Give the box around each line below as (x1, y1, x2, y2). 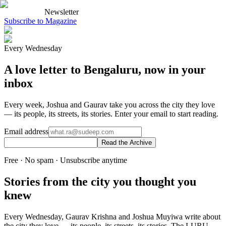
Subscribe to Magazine (4, 17, 77, 25)
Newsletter (44, 8, 79, 16)
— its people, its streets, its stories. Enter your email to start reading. (4, 109, 218, 118)
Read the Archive (101, 138, 152, 146)
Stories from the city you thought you (4, 175, 196, 188)
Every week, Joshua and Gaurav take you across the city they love (4, 100, 215, 109)
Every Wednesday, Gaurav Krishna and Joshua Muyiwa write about (4, 212, 220, 221)
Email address (4, 127, 48, 136)
